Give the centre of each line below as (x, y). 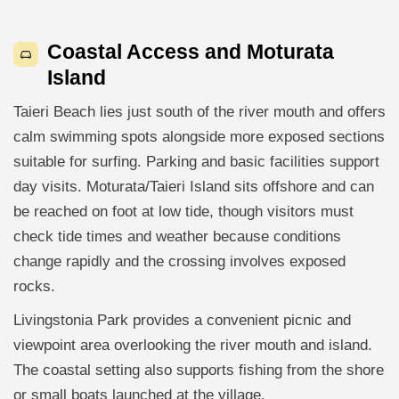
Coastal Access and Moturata (191, 51)
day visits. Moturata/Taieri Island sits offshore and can (194, 186)
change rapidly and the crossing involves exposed (179, 261)
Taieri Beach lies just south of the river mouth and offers (199, 111)
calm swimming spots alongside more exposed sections (199, 136)
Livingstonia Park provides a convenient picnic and (182, 320)
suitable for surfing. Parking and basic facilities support (196, 161)
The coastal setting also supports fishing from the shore (199, 370)
